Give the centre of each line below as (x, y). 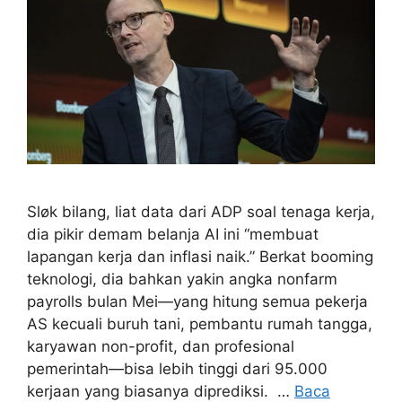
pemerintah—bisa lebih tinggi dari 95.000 (177, 368)
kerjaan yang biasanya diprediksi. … (161, 391)
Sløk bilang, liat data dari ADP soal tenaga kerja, (201, 211)
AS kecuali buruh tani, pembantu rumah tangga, (200, 323)
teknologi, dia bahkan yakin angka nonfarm (182, 279)
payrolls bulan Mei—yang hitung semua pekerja (197, 301)
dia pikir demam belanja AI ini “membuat (173, 234)
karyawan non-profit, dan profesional (161, 346)
